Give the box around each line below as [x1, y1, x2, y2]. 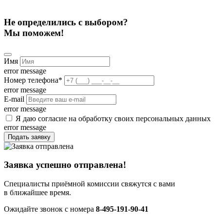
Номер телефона [4, 75, 58, 84]
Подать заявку [8, 133, 51, 141]
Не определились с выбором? [4, 17, 128, 27]
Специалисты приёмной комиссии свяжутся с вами [4, 179, 175, 188]
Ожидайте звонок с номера [4, 204, 96, 213]
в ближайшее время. [4, 188, 71, 197]
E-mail [4, 94, 24, 103]
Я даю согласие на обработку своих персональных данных [16, 114, 211, 123]
